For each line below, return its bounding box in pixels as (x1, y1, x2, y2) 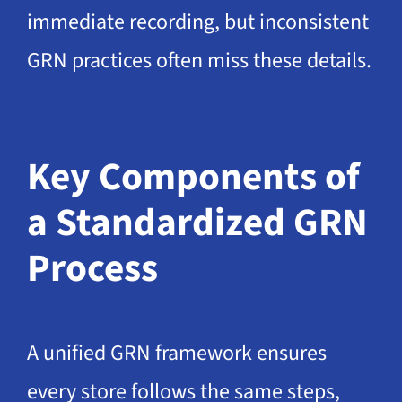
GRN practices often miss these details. (26, 44, 371, 76)
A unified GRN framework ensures (26, 337, 327, 370)
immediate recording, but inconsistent (26, 5, 369, 38)
